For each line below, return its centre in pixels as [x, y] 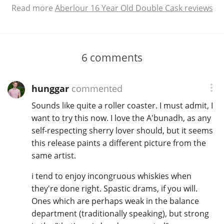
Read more [33, 8]
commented [95, 89]
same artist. [53, 155]
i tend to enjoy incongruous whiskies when [111, 176]
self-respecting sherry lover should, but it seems [122, 130]
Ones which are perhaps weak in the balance [115, 201]
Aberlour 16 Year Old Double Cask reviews [134, 8]
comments [115, 57]
